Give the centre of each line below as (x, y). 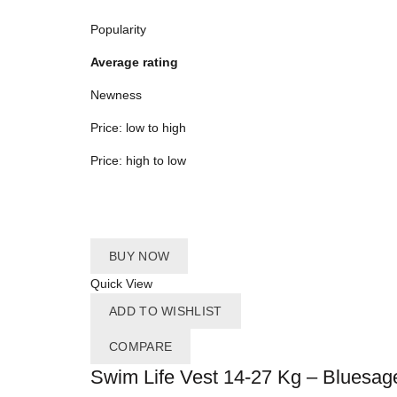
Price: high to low (138, 161)
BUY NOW (140, 257)
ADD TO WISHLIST (166, 311)
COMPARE (141, 347)
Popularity (118, 30)
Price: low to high (138, 128)
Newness (116, 95)
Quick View (121, 284)
